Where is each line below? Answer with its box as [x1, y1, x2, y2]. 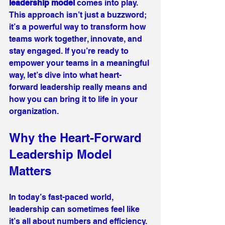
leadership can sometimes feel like [9, 204, 142, 214]
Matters [9, 164, 51, 178]
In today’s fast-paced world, [9, 192, 116, 202]
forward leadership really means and [9, 82, 149, 92]
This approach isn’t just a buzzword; [9, 10, 149, 20]
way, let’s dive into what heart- [9, 70, 122, 80]
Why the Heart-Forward [9, 131, 145, 145]
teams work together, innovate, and [9, 34, 144, 44]
